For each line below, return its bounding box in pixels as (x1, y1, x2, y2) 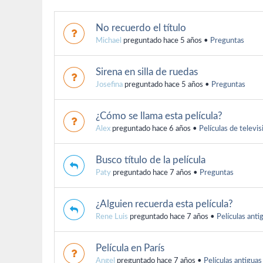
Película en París (96, 242, 164, 253)
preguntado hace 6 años (110, 124, 191, 133)
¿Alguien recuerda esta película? (96, 198, 233, 209)
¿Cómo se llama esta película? (96, 110, 222, 121)
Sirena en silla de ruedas (96, 66, 198, 77)
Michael (96, 36, 122, 45)
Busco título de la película (96, 154, 205, 165)
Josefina (96, 80, 123, 89)
